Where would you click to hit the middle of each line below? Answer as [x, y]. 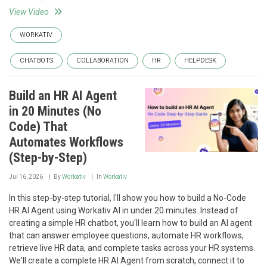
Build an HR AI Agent [63, 96]
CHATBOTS [36, 60]
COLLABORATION [103, 60]
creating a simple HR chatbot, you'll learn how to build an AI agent [131, 223]
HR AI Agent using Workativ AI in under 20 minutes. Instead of [124, 210]
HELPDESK [200, 60]
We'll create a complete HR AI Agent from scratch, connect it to [127, 260]
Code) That [38, 127]
